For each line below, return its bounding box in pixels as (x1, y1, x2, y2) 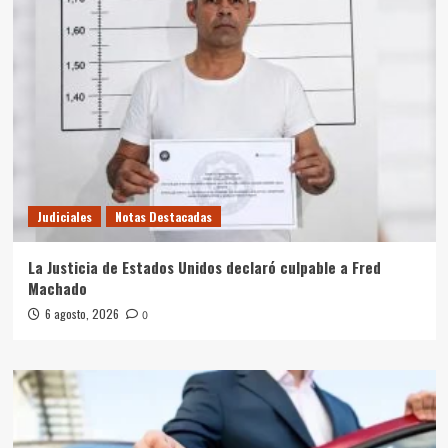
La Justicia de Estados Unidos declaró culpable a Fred (27, 256, 381, 279)
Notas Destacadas (114, 208, 212, 226)
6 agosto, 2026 (44, 305, 119, 323)
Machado (27, 277, 87, 300)
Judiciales (36, 208, 92, 226)
